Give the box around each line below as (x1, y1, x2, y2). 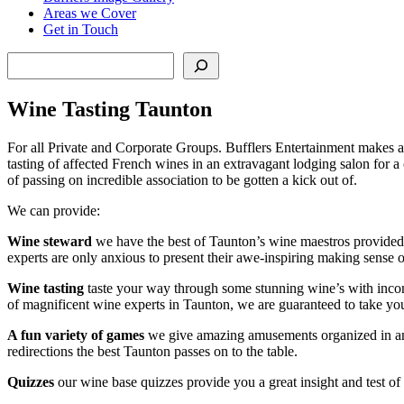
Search (6, 50, 45, 67)
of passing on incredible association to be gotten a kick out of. (7, 171, 357, 188)
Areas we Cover (43, 5, 136, 21)
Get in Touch (43, 21, 118, 37)
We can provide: (7, 202, 104, 218)
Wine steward (7, 233, 96, 249)
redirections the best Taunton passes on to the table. (7, 343, 298, 359)
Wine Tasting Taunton (7, 96, 212, 121)
